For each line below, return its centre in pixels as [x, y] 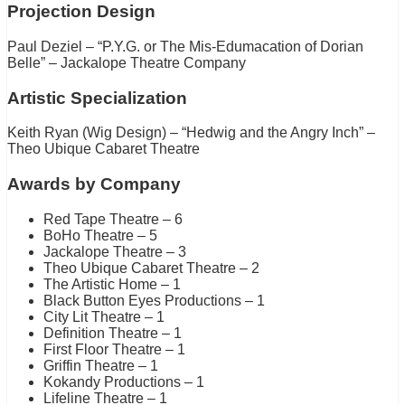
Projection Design [81, 12]
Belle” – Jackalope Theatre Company [127, 62]
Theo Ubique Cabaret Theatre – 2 [151, 268]
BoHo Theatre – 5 [100, 235]
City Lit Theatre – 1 [104, 316]
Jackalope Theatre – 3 [115, 251]
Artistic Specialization [97, 98]
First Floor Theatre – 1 [114, 349]
